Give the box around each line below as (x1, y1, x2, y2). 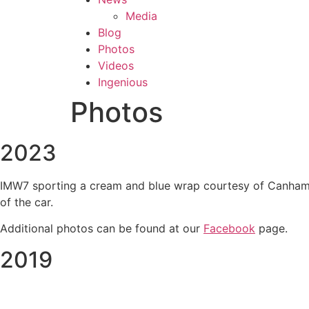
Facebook (203, 221, 255, 236)
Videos (98, 59, 134, 72)
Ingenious (98, 75, 148, 89)
